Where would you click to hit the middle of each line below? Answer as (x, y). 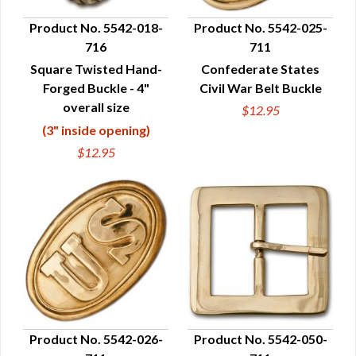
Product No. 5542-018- (96, 27)
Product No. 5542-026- (96, 339)
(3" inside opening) (96, 130)
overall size (96, 107)
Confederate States (260, 69)
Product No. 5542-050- (260, 339)
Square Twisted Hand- (96, 69)
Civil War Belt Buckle (260, 88)
